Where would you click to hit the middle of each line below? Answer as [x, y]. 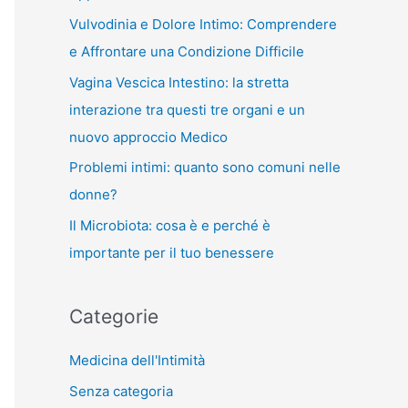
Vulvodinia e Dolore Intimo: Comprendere [203, 24]
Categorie [114, 316]
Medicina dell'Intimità [137, 360]
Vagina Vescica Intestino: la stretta [179, 82]
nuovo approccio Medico [148, 137]
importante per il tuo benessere [172, 253]
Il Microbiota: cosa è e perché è [170, 225]
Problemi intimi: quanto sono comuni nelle [205, 168]
